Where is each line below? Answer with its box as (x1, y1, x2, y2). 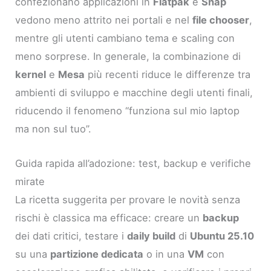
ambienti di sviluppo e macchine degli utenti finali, (15, 87, 253, 99)
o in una (143, 247, 188, 260)
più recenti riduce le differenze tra (85, 68, 251, 81)
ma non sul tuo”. (15, 123, 92, 135)
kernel (15, 68, 47, 81)
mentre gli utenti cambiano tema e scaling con (15, 32, 235, 45)
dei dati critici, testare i (15, 229, 128, 242)
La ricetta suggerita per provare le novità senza (15, 193, 241, 206)
